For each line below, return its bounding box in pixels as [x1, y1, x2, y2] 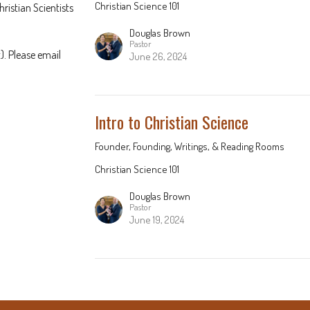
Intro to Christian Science [95, 109, 249, 134]
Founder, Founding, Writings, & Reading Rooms [95, 140, 285, 153]
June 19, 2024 [129, 213, 185, 226]
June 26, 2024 [129, 50, 188, 63]
